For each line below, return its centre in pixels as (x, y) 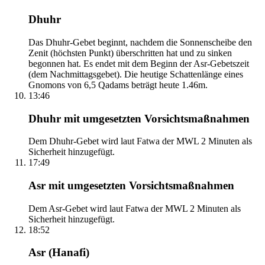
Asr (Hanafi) (59, 253)
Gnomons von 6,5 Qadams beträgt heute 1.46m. (118, 85)
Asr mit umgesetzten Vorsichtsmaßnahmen (131, 186)
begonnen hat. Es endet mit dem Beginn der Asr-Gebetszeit (139, 63)
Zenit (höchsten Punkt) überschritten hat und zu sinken (130, 53)
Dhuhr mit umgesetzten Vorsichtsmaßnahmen (139, 118)
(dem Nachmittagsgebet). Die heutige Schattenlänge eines (136, 74)
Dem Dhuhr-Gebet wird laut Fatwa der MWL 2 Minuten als (140, 141)
